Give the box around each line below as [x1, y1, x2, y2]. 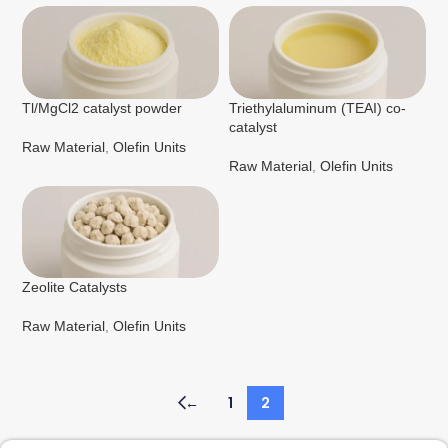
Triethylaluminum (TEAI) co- [229, 99, 406, 116]
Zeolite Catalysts [22, 279, 128, 296]
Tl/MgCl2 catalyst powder [22, 99, 183, 116]
